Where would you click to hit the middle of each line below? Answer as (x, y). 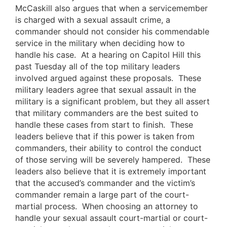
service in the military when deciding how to (100, 43)
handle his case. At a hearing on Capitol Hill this (108, 55)
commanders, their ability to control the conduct (108, 148)
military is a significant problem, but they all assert (112, 102)
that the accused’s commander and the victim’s (105, 183)
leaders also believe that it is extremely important (111, 172)
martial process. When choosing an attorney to (107, 206)
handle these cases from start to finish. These (104, 125)
